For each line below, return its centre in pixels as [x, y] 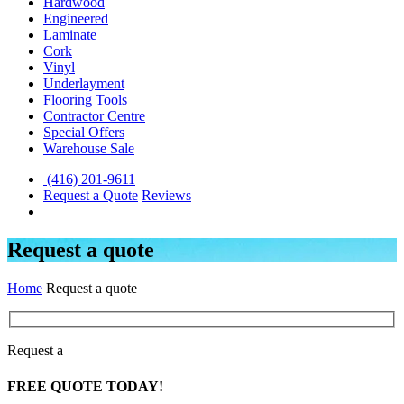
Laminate [70, 35]
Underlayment [84, 83]
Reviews [166, 195]
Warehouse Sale [89, 148]
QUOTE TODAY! [105, 386]
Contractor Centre [94, 116]
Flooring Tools [85, 100]
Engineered [76, 18]
